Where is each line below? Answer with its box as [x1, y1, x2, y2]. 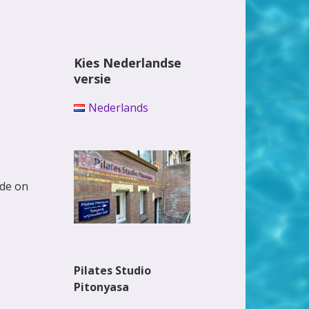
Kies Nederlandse [74, 54, 182, 71]
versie [74, 70, 112, 87]
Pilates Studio [74, 262, 152, 278]
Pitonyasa [74, 279, 130, 295]
